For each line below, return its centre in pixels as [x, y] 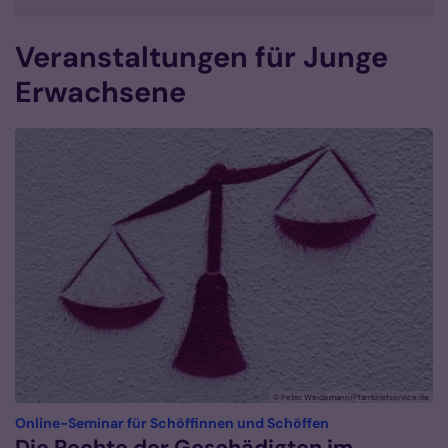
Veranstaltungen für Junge [201, 57]
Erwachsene [100, 92]
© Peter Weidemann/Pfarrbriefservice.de [351, 397]
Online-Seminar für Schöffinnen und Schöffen [172, 423]
